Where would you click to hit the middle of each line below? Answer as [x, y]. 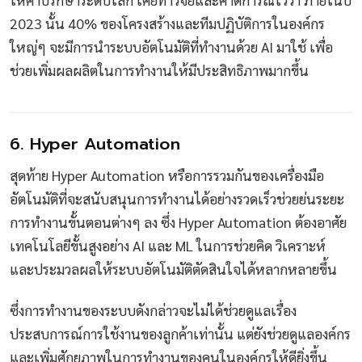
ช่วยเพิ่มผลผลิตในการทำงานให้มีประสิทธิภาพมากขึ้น [161, 70]
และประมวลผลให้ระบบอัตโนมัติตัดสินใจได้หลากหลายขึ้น [175, 268]
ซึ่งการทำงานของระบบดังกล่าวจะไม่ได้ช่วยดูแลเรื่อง [153, 310]
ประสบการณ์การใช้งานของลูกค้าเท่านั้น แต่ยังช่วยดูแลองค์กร [180, 334]
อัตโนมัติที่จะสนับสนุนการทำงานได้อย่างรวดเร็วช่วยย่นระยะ [177, 198]
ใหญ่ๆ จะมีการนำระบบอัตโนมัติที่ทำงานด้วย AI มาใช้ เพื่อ [171, 47]
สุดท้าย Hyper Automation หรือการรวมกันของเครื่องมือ [167, 175]
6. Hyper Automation [95, 144]
